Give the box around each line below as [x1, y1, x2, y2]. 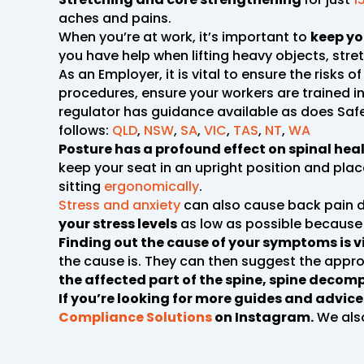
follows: [58, 120, 112, 140]
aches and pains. [58, 8, 171, 28]
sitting [58, 176, 104, 196]
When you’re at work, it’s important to [58, 27, 310, 46]
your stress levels [58, 214, 177, 233]
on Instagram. [212, 307, 314, 327]
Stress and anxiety [58, 195, 180, 214]
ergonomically [104, 176, 199, 196]
